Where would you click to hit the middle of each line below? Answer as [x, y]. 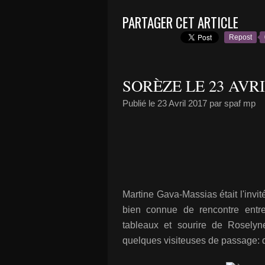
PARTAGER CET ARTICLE [180, 22]
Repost [240, 37]
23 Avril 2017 [182, 103]
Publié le [140, 103]
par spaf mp [231, 103]
